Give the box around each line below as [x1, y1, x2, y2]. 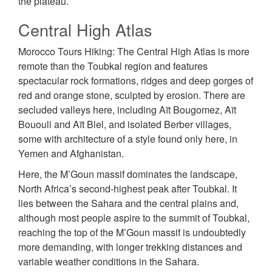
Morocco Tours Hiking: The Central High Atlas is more [18, 44, 250, 59]
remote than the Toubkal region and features [18, 59, 208, 73]
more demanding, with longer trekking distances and [18, 240, 242, 254]
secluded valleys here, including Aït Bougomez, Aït [18, 103, 236, 117]
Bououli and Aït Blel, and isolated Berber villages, [18, 117, 231, 132]
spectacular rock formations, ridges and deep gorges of [18, 73, 253, 88]
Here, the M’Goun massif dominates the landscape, [18, 167, 237, 182]
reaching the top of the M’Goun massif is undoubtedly [18, 225, 246, 240]
